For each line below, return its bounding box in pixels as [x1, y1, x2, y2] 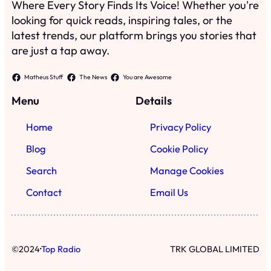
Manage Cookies [150, 165, 224, 177]
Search [26, 165, 57, 177]
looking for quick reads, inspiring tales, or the [11, 13, 233, 27]
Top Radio [41, 243, 81, 255]
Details [135, 94, 172, 108]
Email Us [150, 186, 188, 199]
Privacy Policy [150, 120, 211, 133]
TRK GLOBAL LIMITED [169, 243, 260, 255]
